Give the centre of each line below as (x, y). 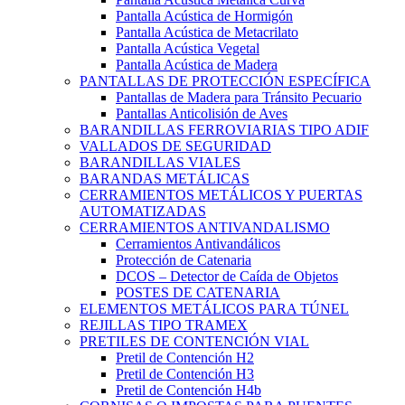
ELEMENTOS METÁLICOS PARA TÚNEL (214, 309)
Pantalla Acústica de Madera (197, 65)
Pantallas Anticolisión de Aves (202, 113)
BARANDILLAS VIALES (160, 162)
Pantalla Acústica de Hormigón (204, 16)
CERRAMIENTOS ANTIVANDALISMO (205, 227)
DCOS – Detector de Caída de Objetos (227, 276)
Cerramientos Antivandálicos (198, 244)
